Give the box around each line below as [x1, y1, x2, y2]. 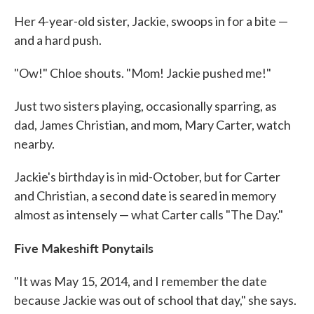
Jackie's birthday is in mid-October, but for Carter [14, 168, 280, 184]
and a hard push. [14, 32, 102, 48]
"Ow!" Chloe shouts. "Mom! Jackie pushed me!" [14, 64, 271, 81]
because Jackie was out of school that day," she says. [14, 292, 296, 308]
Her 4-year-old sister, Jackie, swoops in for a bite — [14, 13, 288, 29]
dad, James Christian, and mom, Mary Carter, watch [14, 116, 291, 132]
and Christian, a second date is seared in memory [14, 187, 276, 203]
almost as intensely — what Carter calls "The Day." [14, 206, 283, 222]
